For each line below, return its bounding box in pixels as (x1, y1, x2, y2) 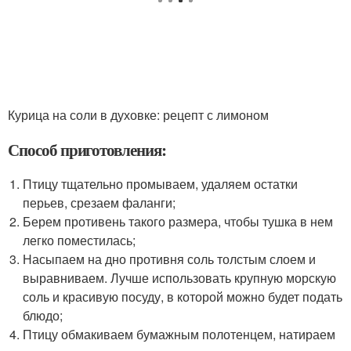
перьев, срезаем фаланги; (23, 193, 176, 212)
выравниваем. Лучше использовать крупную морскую (23, 268, 337, 287)
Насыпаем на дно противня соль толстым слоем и (23, 249, 317, 268)
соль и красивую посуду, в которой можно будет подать (23, 287, 343, 306)
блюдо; (23, 306, 63, 324)
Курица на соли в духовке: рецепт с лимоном (8, 105, 269, 124)
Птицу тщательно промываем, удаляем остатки (23, 174, 299, 193)
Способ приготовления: (8, 137, 166, 161)
